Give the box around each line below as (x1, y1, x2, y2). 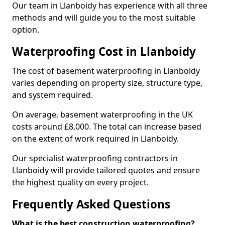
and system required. (12, 89, 93, 100)
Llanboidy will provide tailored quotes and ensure (12, 165, 200, 176)
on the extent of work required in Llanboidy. (12, 133, 179, 144)
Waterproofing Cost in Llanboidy (12, 44, 196, 59)
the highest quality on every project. (12, 177, 149, 188)
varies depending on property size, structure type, (12, 77, 202, 88)
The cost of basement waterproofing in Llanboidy (12, 65, 200, 76)
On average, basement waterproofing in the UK (12, 109, 193, 120)
